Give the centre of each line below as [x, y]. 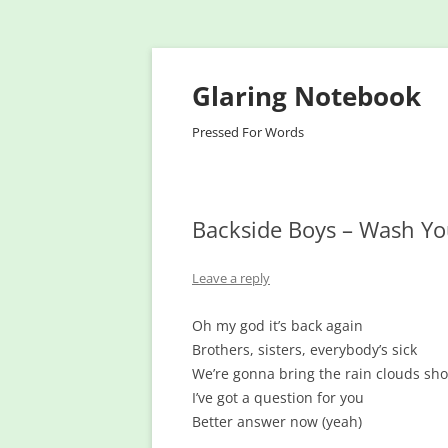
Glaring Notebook [306, 96]
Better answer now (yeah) [277, 421]
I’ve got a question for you [278, 397]
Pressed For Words [248, 132]
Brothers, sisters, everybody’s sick [304, 349]
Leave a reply [231, 278]
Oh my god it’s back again [277, 325]
